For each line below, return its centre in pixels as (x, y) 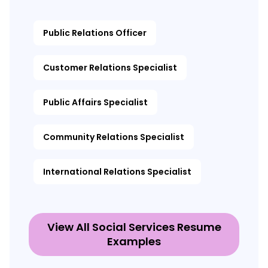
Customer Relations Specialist (110, 68)
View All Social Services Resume (134, 227)
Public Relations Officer (95, 33)
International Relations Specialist (117, 172)
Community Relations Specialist (114, 137)
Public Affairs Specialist (95, 103)
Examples (134, 242)
